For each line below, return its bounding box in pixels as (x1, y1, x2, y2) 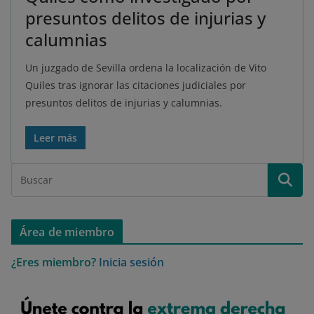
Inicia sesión (99, 254, 164, 271)
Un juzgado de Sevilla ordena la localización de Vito (25, 61, 266, 75)
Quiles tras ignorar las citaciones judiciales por (25, 78, 246, 93)
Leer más (34, 131, 77, 145)
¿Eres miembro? (11, 254, 96, 271)
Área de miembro (20, 224, 115, 240)
